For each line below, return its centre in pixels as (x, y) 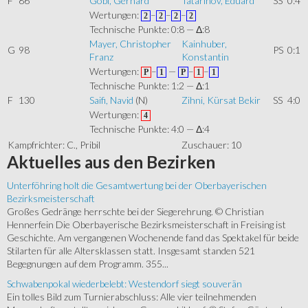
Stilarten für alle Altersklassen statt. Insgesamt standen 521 (131, 251)
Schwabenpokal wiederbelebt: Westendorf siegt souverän (124, 284)
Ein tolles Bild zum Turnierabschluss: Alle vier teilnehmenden (132, 297)
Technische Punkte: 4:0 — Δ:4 (150, 129)
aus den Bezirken (148, 162)
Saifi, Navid (111, 100)
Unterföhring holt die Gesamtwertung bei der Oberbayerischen (137, 186)
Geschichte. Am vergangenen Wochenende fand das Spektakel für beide (153, 238)
